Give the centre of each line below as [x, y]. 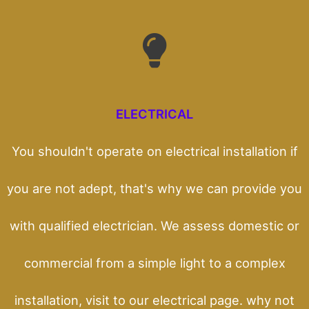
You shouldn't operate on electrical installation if [154, 151]
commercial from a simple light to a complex [154, 262]
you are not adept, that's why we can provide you [154, 188]
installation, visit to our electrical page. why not [154, 300]
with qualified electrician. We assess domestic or [154, 225]
